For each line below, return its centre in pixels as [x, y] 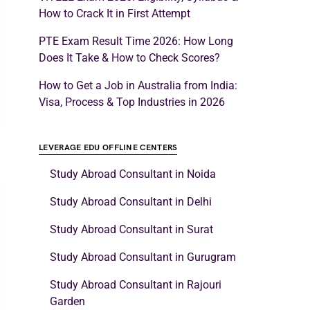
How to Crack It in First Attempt [115, 13]
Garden [67, 301]
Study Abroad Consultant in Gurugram [143, 257]
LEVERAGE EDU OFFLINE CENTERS [108, 148]
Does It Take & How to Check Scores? [129, 58]
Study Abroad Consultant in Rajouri [136, 285]
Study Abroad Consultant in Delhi [131, 202]
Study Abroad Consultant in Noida [133, 174]
